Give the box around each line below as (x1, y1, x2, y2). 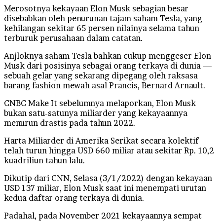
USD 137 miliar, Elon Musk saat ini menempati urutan (4, 183, 206, 193)
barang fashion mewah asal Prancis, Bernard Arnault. (4, 80, 206, 90)
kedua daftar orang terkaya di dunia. (4, 192, 145, 203)
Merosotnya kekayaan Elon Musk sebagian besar (4, 3, 188, 13)
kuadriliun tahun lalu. (4, 155, 85, 165)
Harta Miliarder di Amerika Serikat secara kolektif (4, 135, 198, 146)
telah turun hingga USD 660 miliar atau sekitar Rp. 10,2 (4, 145, 214, 155)
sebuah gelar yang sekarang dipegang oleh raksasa (4, 70, 198, 80)
